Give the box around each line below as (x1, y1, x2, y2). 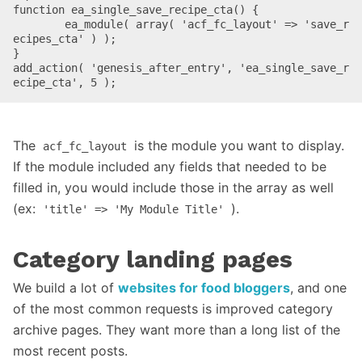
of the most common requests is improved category (13, 301, 333, 318)
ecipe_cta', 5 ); (13, 76, 116, 90)
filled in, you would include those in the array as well (13, 179, 334, 196)
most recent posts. (13, 343, 128, 360)
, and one (290, 280, 347, 297)
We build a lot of (13, 280, 118, 297)
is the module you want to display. (130, 137, 344, 154)
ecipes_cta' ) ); (13, 32, 116, 46)
